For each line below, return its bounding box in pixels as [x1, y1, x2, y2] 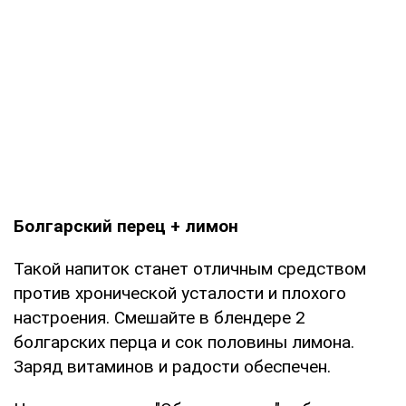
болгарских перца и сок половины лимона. [14, 331, 354, 353]
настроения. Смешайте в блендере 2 [14, 306, 305, 328]
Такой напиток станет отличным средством [14, 257, 366, 279]
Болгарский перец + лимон [14, 215, 238, 237]
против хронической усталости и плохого [14, 282, 346, 304]
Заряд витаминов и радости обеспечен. [14, 355, 331, 377]
